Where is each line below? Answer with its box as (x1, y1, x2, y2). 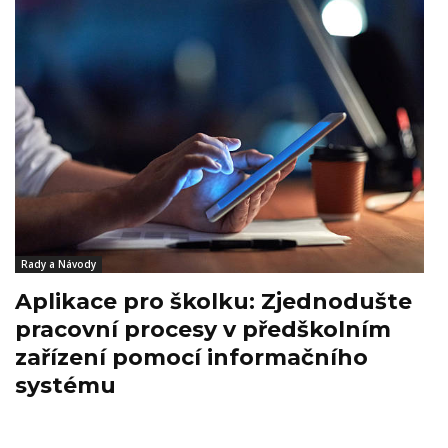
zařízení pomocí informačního (15, 344, 368, 372)
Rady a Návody (21, 257, 96, 272)
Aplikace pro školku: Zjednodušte (15, 288, 412, 316)
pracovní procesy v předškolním (15, 316, 391, 344)
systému (15, 372, 116, 400)
